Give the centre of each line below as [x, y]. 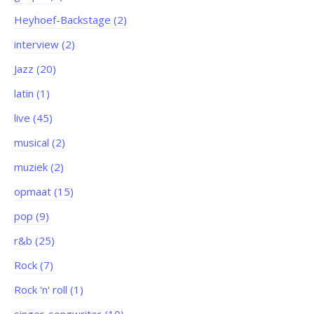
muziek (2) [39, 167]
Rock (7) [34, 265]
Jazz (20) [35, 69]
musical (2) [40, 143]
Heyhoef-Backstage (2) [70, 20]
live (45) [33, 118]
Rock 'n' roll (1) [49, 290]
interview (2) [45, 45]
